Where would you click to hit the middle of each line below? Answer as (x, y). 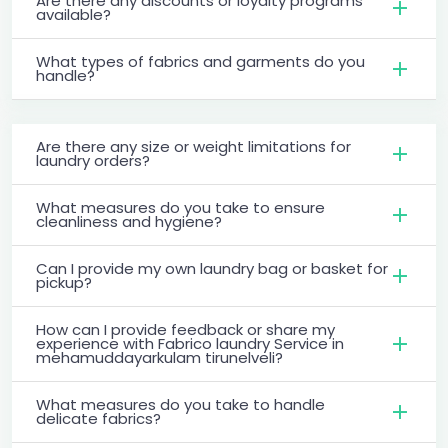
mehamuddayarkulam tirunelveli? (159, 357)
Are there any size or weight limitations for (193, 146)
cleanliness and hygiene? (129, 221)
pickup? (64, 282)
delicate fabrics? (98, 418)
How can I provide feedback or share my (185, 329)
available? (73, 14)
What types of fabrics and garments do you (200, 61)
